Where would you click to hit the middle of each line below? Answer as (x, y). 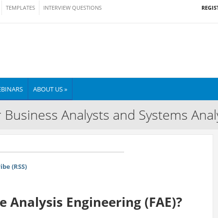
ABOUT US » (50, 89)
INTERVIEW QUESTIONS (73, 8)
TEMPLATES (20, 8)
